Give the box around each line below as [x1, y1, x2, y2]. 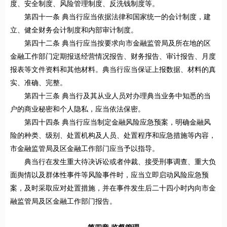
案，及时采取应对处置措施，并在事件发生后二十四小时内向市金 [10, 184, 216, 193]
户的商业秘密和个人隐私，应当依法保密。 [10, 105, 145, 113]
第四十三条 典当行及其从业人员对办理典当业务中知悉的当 [24, 92, 211, 100]
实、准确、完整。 [10, 79, 67, 87]
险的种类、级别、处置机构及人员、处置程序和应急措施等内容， [10, 132, 216, 140]
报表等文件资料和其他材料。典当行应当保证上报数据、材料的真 [10, 66, 216, 74]
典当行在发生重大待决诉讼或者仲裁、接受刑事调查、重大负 [24, 158, 216, 166]
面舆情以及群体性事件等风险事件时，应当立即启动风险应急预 [10, 171, 209, 179]
